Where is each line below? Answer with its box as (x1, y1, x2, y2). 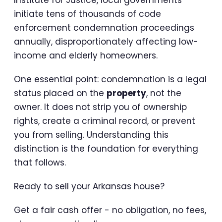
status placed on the (14, 87, 107, 100)
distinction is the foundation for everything (14, 143, 198, 155)
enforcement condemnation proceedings (14, 22, 194, 34)
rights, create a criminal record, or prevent (14, 115, 195, 127)
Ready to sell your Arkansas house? (14, 180, 165, 193)
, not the (146, 87, 181, 100)
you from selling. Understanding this (14, 129, 168, 141)
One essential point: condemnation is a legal (14, 73, 207, 86)
